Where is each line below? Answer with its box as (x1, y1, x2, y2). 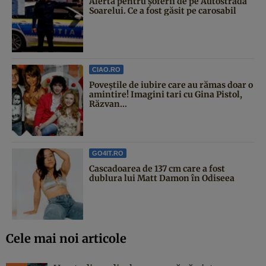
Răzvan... (89, 98, 127, 109)
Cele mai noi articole (6, 230, 126, 246)
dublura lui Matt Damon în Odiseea (89, 172, 235, 183)
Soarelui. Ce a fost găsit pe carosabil (89, 5, 236, 16)
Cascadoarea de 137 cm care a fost (89, 163, 225, 174)
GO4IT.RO (92, 149, 123, 157)
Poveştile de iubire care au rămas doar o (89, 79, 253, 90)
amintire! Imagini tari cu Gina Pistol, (89, 88, 242, 100)
